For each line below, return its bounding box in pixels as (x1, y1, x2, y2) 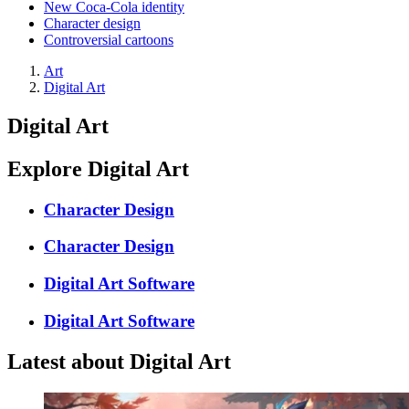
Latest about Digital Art (7, 349, 231, 373)
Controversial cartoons (44, 32, 173, 47)
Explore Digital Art (7, 156, 189, 181)
